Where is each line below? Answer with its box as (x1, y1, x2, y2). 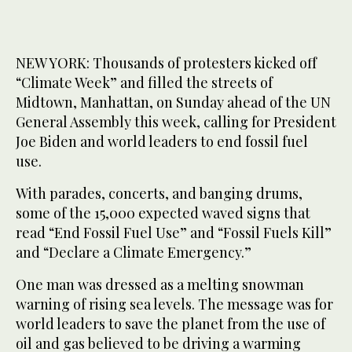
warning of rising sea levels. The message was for (16, 295, 333, 314)
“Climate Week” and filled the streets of (16, 73, 273, 93)
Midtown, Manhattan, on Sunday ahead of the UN (16, 93, 331, 112)
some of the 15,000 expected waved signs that (16, 203, 310, 223)
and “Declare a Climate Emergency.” (16, 243, 251, 262)
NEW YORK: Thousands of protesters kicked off (16, 53, 317, 73)
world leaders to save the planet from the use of (16, 314, 325, 334)
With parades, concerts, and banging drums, (16, 184, 302, 203)
